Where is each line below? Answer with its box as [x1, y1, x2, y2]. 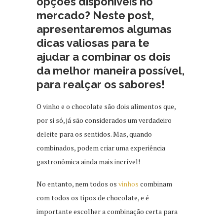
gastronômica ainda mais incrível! [37, 156, 142, 166]
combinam [139, 179, 172, 188]
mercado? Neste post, [37, 8, 154, 22]
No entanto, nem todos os [37, 179, 118, 188]
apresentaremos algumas [37, 22, 172, 36]
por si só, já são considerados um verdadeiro [37, 115, 172, 125]
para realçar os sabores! [37, 77, 167, 91]
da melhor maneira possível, [37, 64, 184, 77]
